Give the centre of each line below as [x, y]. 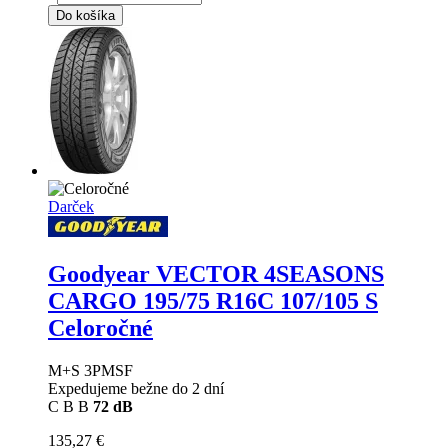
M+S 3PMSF [90, 370]
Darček [71, 207]
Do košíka [85, 16]
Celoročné [100, 327]
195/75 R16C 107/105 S [260, 300]
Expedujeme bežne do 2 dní [136, 388]
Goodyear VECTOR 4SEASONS [216, 273]
